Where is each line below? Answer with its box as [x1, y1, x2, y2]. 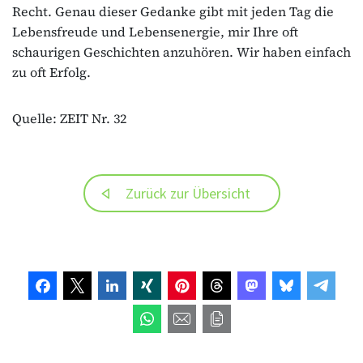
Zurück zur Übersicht [125, 183, 250, 203]
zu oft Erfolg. [12, 62, 91, 81]
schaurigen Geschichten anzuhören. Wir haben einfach [12, 42, 351, 61]
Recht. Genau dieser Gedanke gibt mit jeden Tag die [12, 2, 334, 20]
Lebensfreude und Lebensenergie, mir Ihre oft [12, 22, 298, 41]
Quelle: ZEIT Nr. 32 [12, 109, 126, 127]
